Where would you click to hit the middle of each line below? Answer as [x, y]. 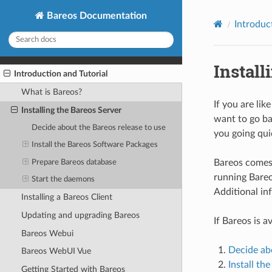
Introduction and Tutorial [61, 73]
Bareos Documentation [96, 15]
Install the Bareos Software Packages [95, 145]
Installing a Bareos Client [66, 197]
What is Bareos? [51, 92]
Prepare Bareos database [74, 162]
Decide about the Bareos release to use [99, 127]
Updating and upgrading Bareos [80, 215]
